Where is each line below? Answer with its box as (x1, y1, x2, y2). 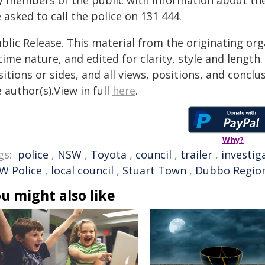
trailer (180, 147, 212, 161)
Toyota (91, 147, 127, 161)
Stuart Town (122, 163, 186, 177)
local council (51, 163, 114, 177)
